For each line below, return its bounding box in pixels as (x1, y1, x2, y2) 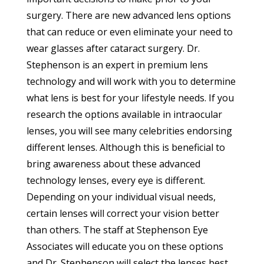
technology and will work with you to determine (26, 75, 236, 88)
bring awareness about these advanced (26, 157, 200, 171)
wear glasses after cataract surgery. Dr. (26, 42, 200, 55)
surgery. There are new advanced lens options (26, 9, 231, 22)
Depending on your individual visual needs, (26, 190, 216, 204)
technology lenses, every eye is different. (26, 174, 205, 187)
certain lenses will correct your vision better (26, 207, 219, 220)
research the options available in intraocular (26, 108, 222, 121)
